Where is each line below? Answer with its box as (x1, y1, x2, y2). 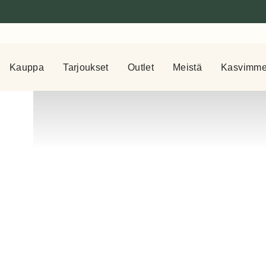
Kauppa (9, 62, 45, 72)
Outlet (127, 62, 154, 72)
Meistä (172, 62, 202, 72)
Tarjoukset (63, 62, 109, 72)
